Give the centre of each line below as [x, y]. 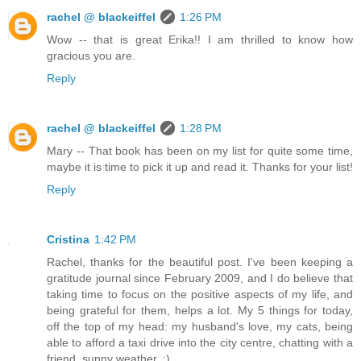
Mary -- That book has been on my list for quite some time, [200, 150]
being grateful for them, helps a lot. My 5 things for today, [200, 310]
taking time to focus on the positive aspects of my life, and [200, 294]
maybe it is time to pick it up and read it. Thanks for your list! [200, 166]
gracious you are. [91, 55]
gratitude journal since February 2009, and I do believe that [200, 278]
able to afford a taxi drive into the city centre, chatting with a [200, 342]
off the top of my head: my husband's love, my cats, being [200, 326]
